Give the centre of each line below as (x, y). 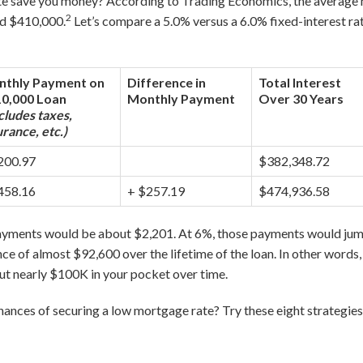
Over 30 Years (301, 98)
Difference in (167, 82)
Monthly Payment (181, 98)
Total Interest (300, 82)
